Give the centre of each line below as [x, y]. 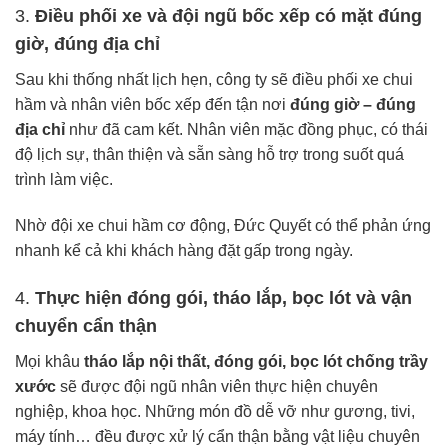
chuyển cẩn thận [86, 325]
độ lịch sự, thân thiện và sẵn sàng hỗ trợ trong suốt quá [209, 155]
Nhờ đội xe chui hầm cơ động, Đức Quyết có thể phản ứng [223, 226]
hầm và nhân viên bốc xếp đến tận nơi [152, 105]
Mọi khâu [49, 361]
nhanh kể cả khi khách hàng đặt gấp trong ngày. [184, 251]
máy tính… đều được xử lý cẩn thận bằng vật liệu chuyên [217, 436]
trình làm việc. [64, 180]
